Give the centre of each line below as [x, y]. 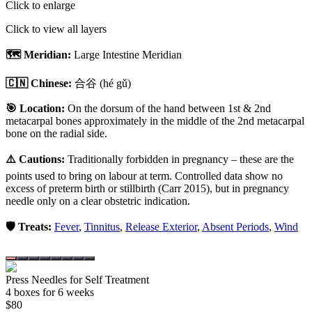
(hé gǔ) [114, 83]
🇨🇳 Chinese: [39, 83]
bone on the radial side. [56, 133]
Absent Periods [235, 226]
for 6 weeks [67, 292]
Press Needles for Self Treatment [77, 279]
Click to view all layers [56, 29]
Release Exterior [161, 226]
